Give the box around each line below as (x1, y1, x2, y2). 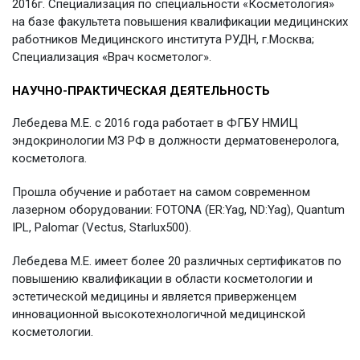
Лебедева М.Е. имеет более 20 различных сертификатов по (12, 253, 342, 268)
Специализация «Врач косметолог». (12, 49, 211, 64)
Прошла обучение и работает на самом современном (12, 184, 310, 199)
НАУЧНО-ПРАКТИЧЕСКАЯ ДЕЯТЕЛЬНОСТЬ (12, 83, 270, 98)
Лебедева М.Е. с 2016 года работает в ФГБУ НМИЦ (12, 115, 298, 130)
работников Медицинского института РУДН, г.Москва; (12, 31, 314, 47)
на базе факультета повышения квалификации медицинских (12, 14, 348, 29)
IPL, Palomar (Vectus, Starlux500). (12, 219, 191, 235)
